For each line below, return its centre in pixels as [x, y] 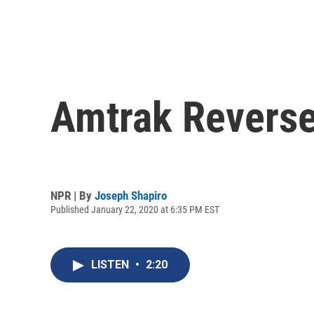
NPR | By [73, 195]
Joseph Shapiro [131, 195]
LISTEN [111, 265]
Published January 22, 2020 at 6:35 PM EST [135, 209]
